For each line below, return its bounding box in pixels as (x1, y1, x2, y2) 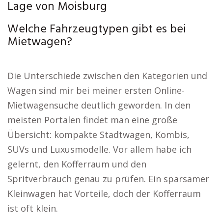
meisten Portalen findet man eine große (7, 114, 177, 126)
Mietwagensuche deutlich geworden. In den (7, 99, 191, 111)
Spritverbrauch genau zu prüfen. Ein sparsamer (7, 173, 209, 185)
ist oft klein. (7, 202, 58, 214)
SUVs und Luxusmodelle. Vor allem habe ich (7, 143, 192, 155)
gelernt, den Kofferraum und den (7, 158, 146, 170)
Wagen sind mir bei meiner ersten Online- (7, 84, 185, 96)
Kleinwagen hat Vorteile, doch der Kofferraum (7, 188, 201, 199)
